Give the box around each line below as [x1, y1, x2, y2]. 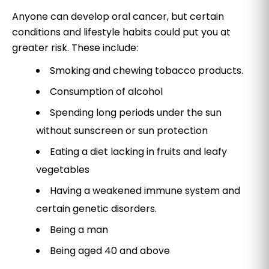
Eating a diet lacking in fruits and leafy [50, 145, 227, 159]
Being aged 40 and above [50, 244, 170, 258]
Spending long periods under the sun [50, 106, 222, 119]
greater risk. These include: [12, 41, 138, 55]
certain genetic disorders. [36, 202, 157, 216]
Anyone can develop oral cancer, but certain [12, 10, 224, 23]
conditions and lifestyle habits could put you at [12, 25, 231, 39]
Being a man [50, 223, 108, 237]
